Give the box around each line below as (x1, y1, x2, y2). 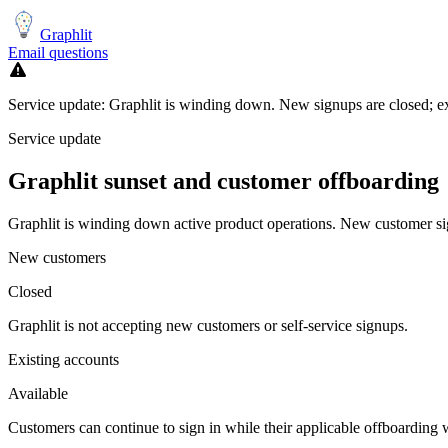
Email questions (8, 44, 108, 61)
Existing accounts (8, 350, 119, 368)
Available (8, 384, 68, 402)
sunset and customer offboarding (98, 167, 439, 194)
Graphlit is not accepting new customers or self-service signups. (8, 316, 408, 334)
